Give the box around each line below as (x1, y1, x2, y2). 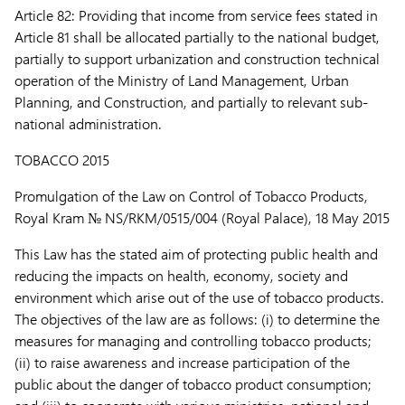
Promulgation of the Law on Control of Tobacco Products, (14, 186, 368, 205)
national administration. (14, 114, 162, 133)
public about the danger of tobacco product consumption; (14, 374, 372, 393)
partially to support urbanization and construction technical (14, 49, 380, 68)
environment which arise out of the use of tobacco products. (14, 287, 384, 306)
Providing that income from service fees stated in (75, 5, 378, 24)
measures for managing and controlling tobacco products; (14, 331, 372, 350)
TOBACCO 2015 (14, 150, 109, 169)
